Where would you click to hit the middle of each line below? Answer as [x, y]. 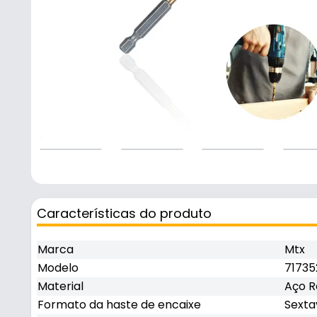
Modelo [58, 268]
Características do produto [124, 213]
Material [60, 286]
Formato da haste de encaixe [119, 305]
